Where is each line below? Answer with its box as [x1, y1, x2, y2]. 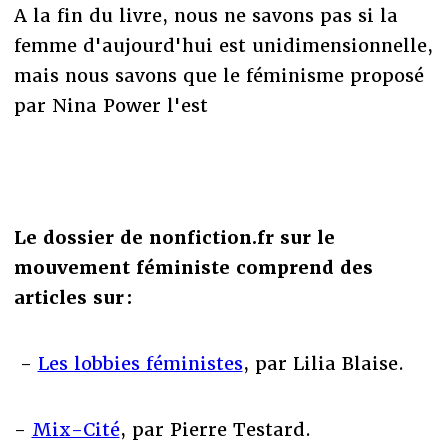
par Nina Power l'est [13, 93, 208, 117]
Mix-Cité [31, 417, 120, 441]
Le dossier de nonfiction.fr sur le [13, 225, 335, 249]
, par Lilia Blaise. [242, 351, 404, 375]
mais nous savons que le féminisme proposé [13, 63, 424, 87]
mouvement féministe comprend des [13, 255, 373, 279]
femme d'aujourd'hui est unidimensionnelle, [13, 33, 433, 57]
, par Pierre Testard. [119, 417, 311, 441]
